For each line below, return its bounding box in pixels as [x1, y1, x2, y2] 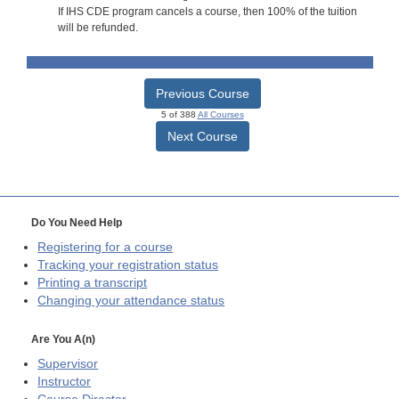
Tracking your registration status [37, 258, 219, 273]
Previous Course [155, 86, 249, 102]
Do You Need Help [31, 216, 122, 230]
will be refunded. [57, 20, 138, 34]
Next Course [167, 129, 238, 144]
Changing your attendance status [37, 294, 225, 308]
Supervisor [37, 356, 99, 370]
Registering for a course [37, 240, 174, 255]
